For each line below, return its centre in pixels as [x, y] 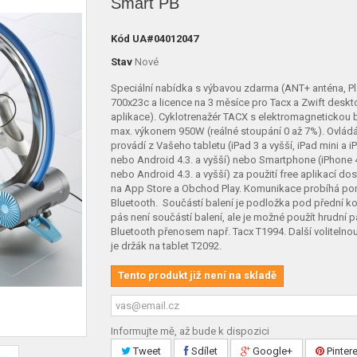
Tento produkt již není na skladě [197, 275]
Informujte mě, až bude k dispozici [190, 331]
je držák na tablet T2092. [166, 246]
